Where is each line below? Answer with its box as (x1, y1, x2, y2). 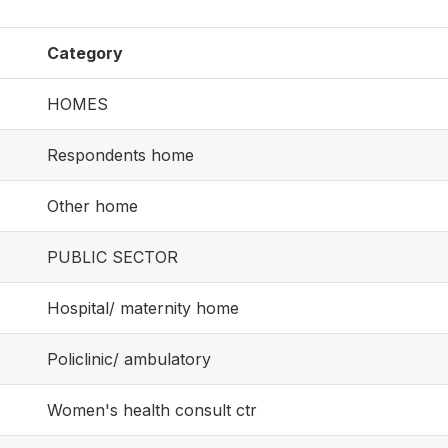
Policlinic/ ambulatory (47, 349, 211, 369)
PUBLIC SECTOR (47, 247, 178, 267)
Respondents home (47, 145, 194, 165)
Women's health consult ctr (47, 400, 257, 420)
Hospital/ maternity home (47, 298, 239, 318)
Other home (47, 196, 138, 216)
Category (47, 43, 123, 63)
